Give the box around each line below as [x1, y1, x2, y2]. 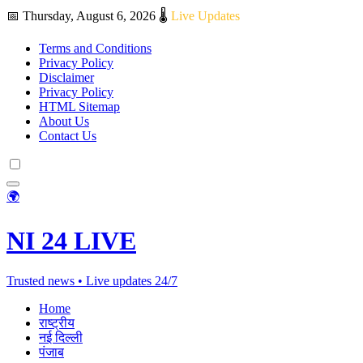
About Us [39, 114, 89, 128]
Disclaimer [39, 70, 94, 84]
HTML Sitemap [39, 100, 120, 113]
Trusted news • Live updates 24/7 [6, 273, 177, 288]
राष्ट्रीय [39, 315, 75, 330]
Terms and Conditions [39, 41, 152, 55]
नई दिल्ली [39, 330, 83, 344]
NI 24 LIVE [6, 226, 136, 256]
